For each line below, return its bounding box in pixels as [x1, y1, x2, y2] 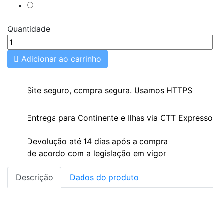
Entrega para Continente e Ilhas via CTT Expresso [27, 113, 213, 123]
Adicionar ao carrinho [21, 54, 101, 64]
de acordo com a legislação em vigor [27, 148, 166, 158]
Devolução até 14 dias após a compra [27, 137, 168, 146]
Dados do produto [70, 172, 138, 182]
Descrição [16, 172, 53, 182]
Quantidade [7, 24, 50, 34]
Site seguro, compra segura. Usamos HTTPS [27, 85, 192, 95]
